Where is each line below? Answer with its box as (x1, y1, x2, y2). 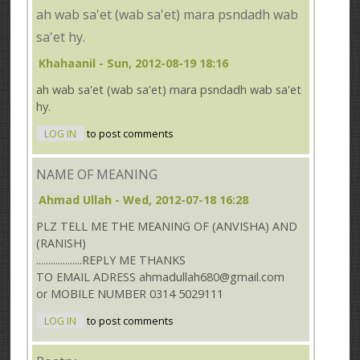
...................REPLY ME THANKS (36, 252, 186, 268)
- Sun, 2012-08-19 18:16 (96, 55, 229, 71)
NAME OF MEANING (36, 165, 158, 183)
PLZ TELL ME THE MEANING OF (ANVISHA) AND (36, 218, 298, 234)
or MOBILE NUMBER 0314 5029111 (36, 285, 224, 301)
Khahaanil (39, 55, 96, 71)
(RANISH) (36, 235, 87, 251)
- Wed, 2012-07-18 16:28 (112, 191, 249, 207)
